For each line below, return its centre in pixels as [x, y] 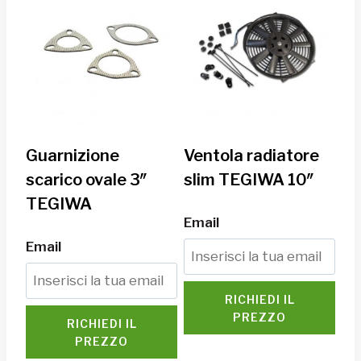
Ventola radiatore [251, 155]
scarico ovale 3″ [87, 179]
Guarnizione [73, 155]
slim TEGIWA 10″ [249, 179]
